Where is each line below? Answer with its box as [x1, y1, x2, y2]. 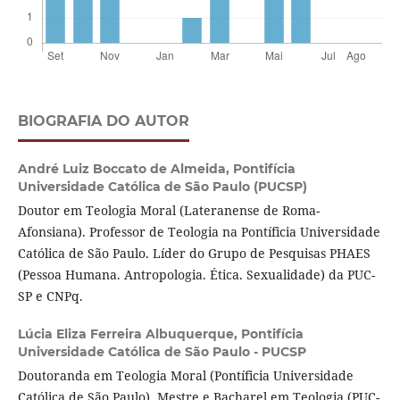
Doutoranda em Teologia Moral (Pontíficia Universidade [17, 367, 354, 385]
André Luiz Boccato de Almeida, [17, 161, 233, 178]
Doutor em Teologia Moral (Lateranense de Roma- [17, 202, 320, 220]
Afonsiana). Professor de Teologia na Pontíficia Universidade [17, 223, 380, 241]
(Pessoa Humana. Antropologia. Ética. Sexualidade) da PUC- [17, 266, 375, 284]
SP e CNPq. [17, 287, 83, 305]
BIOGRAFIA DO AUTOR [17, 112, 189, 130]
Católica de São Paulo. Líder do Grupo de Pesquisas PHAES [17, 245, 371, 262]
